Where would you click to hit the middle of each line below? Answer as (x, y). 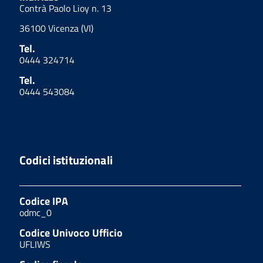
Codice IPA (44, 201)
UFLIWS (35, 244)
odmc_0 (36, 212)
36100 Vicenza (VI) (56, 28)
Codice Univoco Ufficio (71, 232)
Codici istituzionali (66, 160)
